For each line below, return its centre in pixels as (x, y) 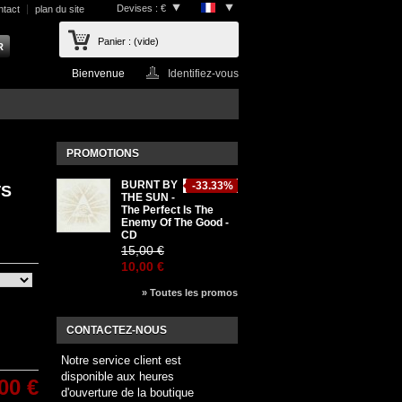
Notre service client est (121, 360)
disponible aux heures (118, 376)
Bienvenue (100, 74)
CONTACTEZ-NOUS (117, 330)
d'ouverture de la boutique (127, 393)
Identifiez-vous (203, 74)
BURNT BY (149, 185)
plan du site (60, 9)
